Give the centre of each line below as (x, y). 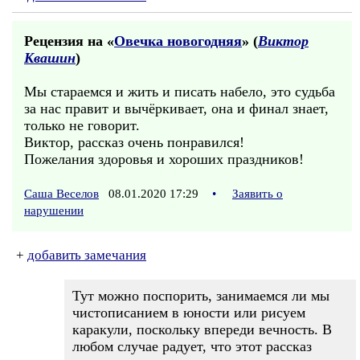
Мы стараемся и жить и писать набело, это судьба (180, 92)
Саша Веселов (61, 194)
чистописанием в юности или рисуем (189, 313)
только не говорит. (82, 125)
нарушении (54, 211)
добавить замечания (87, 255)
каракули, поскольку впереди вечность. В (202, 329)
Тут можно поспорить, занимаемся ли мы (201, 296)
